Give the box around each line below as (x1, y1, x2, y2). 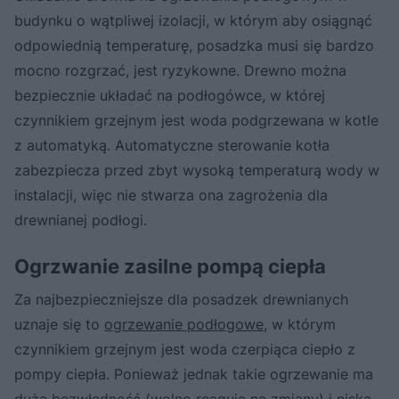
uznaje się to (14, 315, 104, 334)
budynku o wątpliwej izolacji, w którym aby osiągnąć (14, 12, 372, 30)
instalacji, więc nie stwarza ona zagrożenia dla (14, 186, 328, 205)
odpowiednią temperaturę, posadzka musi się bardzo (14, 37, 374, 55)
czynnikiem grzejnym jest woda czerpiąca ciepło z (14, 340, 355, 359)
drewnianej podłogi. (14, 211, 147, 230)
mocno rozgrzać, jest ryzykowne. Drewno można (14, 61, 346, 80)
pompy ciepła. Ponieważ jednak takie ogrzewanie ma (14, 365, 373, 384)
